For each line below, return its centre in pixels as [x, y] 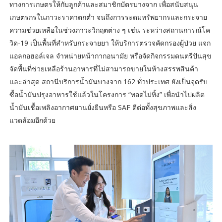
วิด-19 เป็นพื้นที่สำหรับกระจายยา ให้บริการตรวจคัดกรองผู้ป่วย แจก [110, 43]
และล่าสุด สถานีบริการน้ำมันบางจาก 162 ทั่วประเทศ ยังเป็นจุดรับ [108, 81]
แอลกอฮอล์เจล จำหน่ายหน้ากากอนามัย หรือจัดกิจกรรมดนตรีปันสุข [110, 55]
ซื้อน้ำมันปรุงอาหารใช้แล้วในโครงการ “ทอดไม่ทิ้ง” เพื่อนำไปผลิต [107, 94]
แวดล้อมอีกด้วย [32, 120]
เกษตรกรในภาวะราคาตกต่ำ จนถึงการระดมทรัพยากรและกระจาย [108, 17]
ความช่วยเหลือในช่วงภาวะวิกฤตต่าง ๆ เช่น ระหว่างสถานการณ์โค [110, 30]
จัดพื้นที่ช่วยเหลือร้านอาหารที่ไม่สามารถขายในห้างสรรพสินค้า [104, 68]
